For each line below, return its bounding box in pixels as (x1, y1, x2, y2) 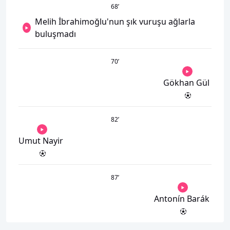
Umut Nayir (18, 135, 63, 146)
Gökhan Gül (163, 77, 209, 88)
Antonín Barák (154, 193, 209, 204)
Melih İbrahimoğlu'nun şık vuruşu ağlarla (35, 16, 195, 27)
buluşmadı (35, 28, 76, 40)
